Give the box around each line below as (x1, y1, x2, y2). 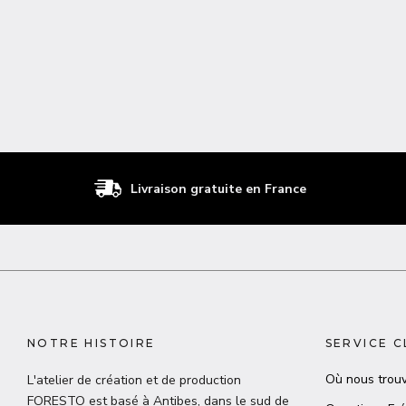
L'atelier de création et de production (27, 372, 241, 389)
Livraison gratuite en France (130, 179, 306, 198)
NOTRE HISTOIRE (27, 336, 156, 350)
